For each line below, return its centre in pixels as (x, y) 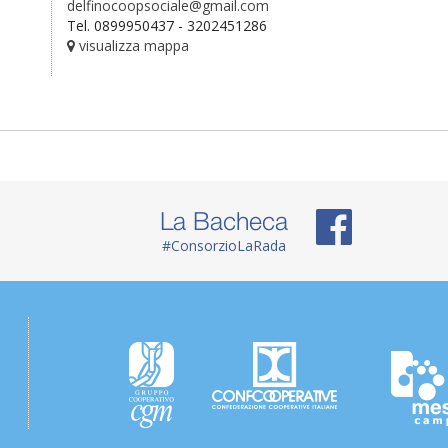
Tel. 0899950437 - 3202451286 (166, 25)
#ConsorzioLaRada (224, 245)
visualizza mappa (131, 45)
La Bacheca (224, 220)
